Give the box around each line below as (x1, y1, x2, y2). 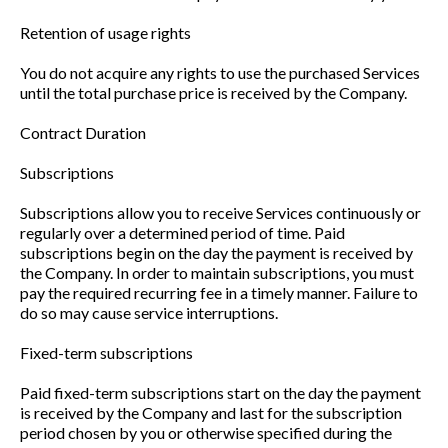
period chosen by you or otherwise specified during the (20, 423, 392, 442)
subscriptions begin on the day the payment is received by (20, 243, 413, 262)
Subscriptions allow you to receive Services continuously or (20, 203, 421, 222)
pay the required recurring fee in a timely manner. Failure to (20, 283, 418, 302)
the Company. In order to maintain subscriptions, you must (20, 263, 414, 282)
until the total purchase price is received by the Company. (20, 83, 407, 102)
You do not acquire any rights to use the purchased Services (20, 63, 420, 82)
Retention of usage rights (20, 23, 191, 42)
